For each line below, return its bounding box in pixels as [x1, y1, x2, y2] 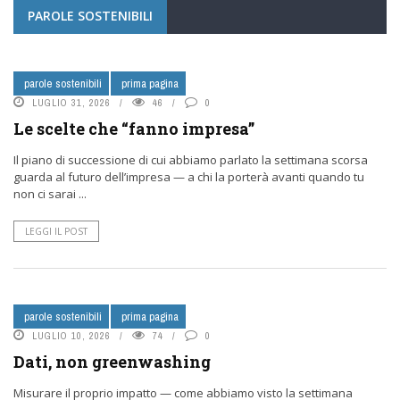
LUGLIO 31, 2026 [32, 96, 111, 109]
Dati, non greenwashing [13, 351, 211, 372]
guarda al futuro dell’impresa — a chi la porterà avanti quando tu [13, 169, 364, 185]
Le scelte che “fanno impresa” [13, 118, 254, 139]
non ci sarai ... [13, 186, 87, 202]
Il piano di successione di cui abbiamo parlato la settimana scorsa [13, 152, 368, 168]
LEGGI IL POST [25, 225, 87, 237]
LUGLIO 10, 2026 [32, 329, 111, 342]
